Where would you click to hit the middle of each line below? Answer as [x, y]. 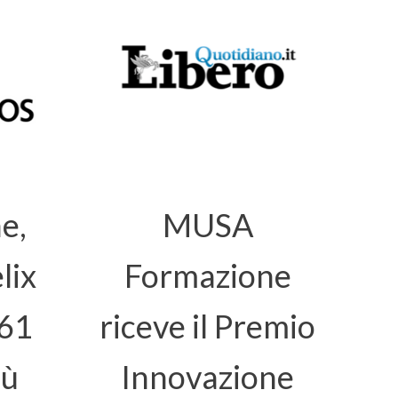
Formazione [207, 275]
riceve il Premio [207, 326]
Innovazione [207, 377]
